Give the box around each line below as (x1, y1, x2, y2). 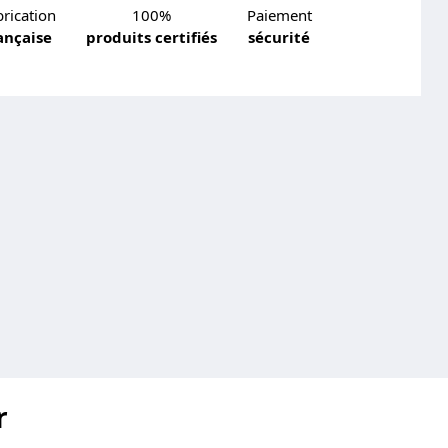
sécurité (248, 26, 310, 47)
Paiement (246, 4, 312, 25)
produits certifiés (85, 26, 217, 47)
